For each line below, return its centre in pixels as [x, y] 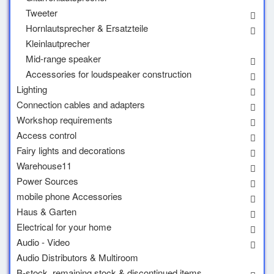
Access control [46, 135]
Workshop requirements [65, 120]
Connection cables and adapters [81, 104]
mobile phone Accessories [69, 196]
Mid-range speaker [63, 58]
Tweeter [42, 13]
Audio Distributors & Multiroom [77, 257]
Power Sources [47, 181]
